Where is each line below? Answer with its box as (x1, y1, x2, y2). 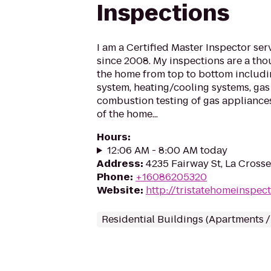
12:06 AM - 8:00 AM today (106, 143, 227, 157)
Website (97, 183, 140, 197)
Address (97, 157, 140, 171)
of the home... (97, 107, 158, 121)
